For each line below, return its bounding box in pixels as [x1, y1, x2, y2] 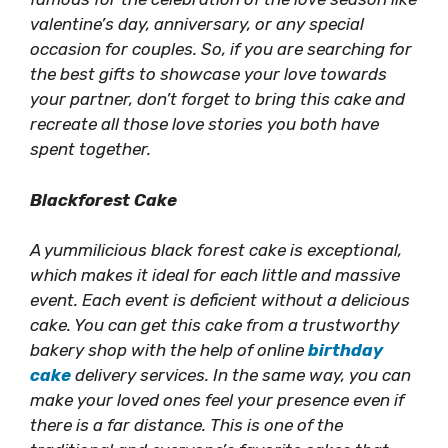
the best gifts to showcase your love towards [30, 64, 387, 84]
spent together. [30, 139, 151, 159]
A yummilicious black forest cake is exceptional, [30, 240, 402, 260]
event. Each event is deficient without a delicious [30, 290, 410, 310]
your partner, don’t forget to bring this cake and [30, 89, 405, 109]
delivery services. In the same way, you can [71, 365, 411, 385]
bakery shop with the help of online [30, 340, 308, 360]
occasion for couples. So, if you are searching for [30, 39, 412, 59]
